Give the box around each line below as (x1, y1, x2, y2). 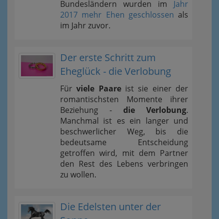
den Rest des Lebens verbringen (60, 158, 188, 169)
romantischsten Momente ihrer (60, 94, 188, 105)
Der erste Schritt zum (60, 51, 156, 64)
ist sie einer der (121, 83, 189, 94)
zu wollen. (60, 169, 96, 180)
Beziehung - (60, 105, 123, 115)
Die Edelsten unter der (60, 200, 161, 213)
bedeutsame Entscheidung (60, 137, 188, 148)
